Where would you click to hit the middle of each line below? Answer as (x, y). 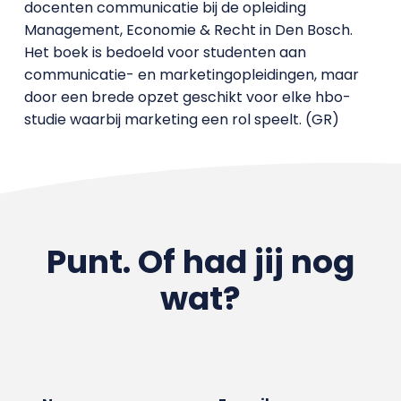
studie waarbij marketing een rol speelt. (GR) (181, 119)
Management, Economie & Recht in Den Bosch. (188, 30)
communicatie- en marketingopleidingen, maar (191, 75)
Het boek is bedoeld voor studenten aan (165, 52)
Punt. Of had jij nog (200, 262)
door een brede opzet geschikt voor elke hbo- (187, 97)
